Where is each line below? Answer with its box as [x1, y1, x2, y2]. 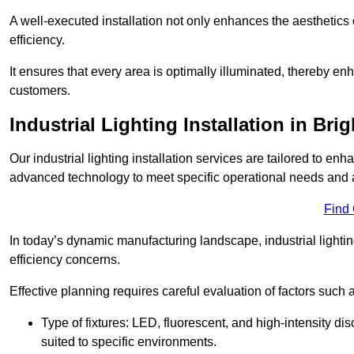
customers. [9, 84, 70, 98]
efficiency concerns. [9, 253, 120, 267]
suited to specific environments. [41, 335, 217, 349]
